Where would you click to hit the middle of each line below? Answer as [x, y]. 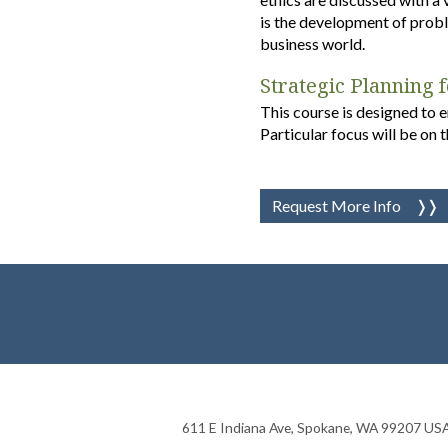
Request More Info [337, 205]
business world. [313, 43]
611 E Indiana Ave [236, 427]
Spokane [323, 427]
